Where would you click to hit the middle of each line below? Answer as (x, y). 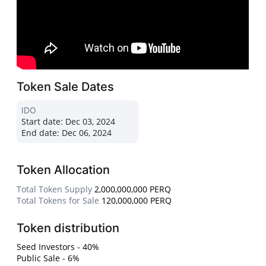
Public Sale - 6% (48, 258)
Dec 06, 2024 (86, 133)
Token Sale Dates (66, 87)
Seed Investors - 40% (58, 247)
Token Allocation (64, 170)
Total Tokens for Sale (58, 201)
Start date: (42, 122)
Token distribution (68, 228)
